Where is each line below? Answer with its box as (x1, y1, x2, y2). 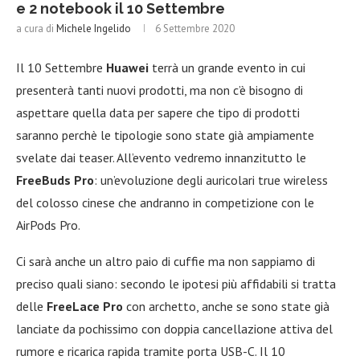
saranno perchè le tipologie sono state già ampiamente (16, 126, 314, 143)
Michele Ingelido (56, 21, 131, 35)
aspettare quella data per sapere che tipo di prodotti (16, 104, 300, 121)
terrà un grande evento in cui (152, 59, 305, 76)
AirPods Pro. (16, 216, 80, 233)
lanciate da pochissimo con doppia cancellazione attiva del (16, 320, 333, 337)
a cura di (16, 21, 56, 35)
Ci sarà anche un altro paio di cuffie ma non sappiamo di (16, 252, 315, 269)
